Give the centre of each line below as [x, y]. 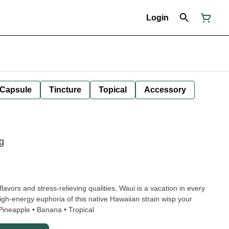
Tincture [65, 90]
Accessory [165, 90]
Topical [113, 90]
